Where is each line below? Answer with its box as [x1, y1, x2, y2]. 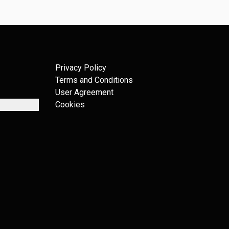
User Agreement [55, 87, 113, 97]
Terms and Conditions [55, 75, 133, 85]
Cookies [55, 100, 85, 109]
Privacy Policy [55, 63, 106, 73]
